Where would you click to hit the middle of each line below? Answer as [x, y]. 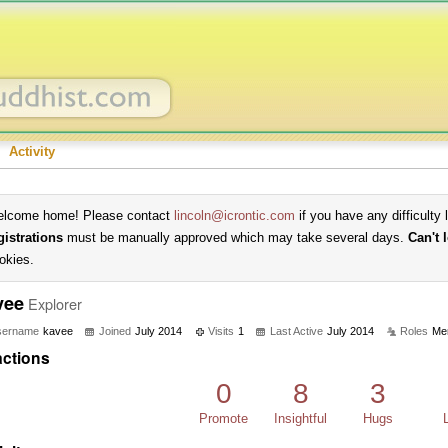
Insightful [300, 418]
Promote [223, 418]
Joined [115, 331]
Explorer [55, 303]
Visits [221, 331]
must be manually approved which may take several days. [235, 237]
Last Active [296, 331]
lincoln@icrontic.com [234, 215]
